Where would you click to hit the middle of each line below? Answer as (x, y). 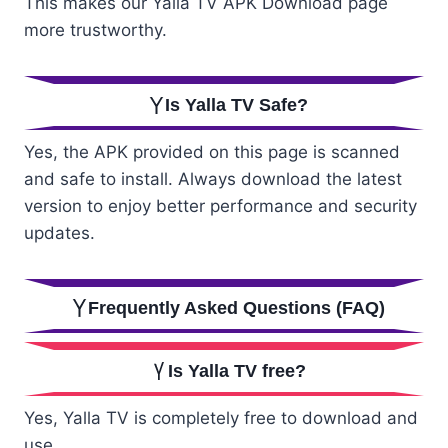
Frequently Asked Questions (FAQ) (237, 308)
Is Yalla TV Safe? (237, 105)
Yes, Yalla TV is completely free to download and (221, 417)
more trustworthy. (95, 30)
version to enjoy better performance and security (220, 206)
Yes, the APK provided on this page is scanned (212, 152)
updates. (59, 233)
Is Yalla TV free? (236, 371)
